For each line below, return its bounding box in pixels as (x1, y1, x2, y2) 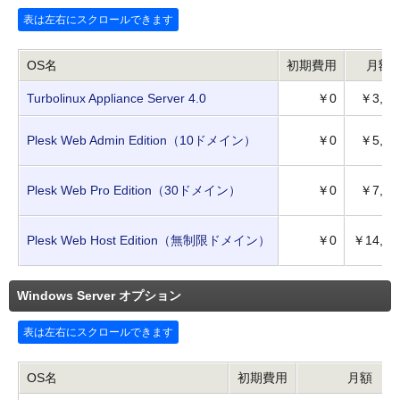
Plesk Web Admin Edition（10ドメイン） (27, 132, 256, 147)
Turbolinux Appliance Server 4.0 (27, 90, 206, 105)
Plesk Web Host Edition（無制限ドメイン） (27, 232, 271, 247)
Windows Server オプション (17, 287, 181, 303)
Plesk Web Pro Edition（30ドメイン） (27, 182, 241, 197)
